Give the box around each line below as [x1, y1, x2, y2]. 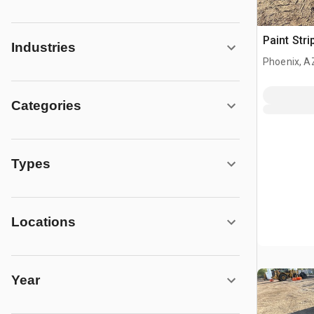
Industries [11, 40, 76, 55]
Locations [11, 214, 76, 229]
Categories [11, 98, 81, 113]
